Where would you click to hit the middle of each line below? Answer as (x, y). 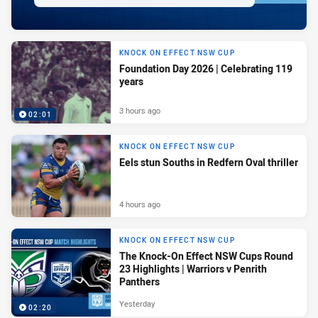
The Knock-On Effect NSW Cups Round (206, 256)
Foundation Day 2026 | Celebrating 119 (206, 69)
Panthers (139, 282)
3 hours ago (140, 110)
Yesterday (137, 304)
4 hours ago (140, 204)
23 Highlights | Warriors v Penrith (193, 269)
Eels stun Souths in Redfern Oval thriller (209, 163)
